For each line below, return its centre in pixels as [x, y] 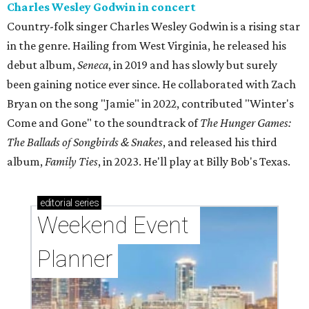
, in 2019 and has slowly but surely [193, 65]
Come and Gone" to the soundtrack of [103, 123]
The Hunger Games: [246, 123]
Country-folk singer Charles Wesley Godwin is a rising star [153, 27]
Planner [75, 259]
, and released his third [220, 142]
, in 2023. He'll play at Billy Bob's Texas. [194, 162]
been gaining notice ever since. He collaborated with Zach [151, 84]
